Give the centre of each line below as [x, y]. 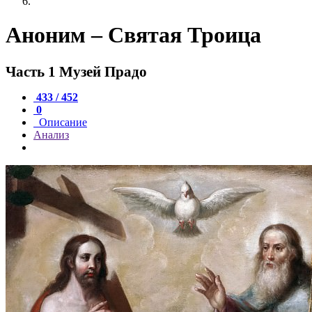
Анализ [51, 134]
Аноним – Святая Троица [133, 35]
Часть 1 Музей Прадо [76, 71]
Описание [62, 122]
